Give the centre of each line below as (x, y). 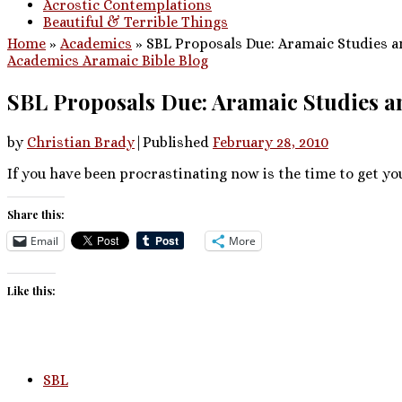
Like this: (31, 290)
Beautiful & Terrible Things (135, 22)
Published (178, 142)
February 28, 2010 (271, 142)
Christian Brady (81, 142)
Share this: (36, 214)
